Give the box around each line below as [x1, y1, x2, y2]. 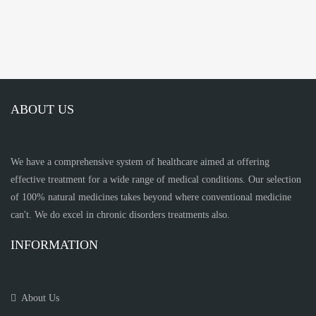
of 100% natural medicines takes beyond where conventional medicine [11, 192, 291, 203]
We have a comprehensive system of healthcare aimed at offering [11, 157, 269, 168]
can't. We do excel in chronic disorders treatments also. [11, 209, 230, 221]
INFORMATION [11, 238, 98, 253]
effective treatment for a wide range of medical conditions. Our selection [11, 174, 301, 186]
